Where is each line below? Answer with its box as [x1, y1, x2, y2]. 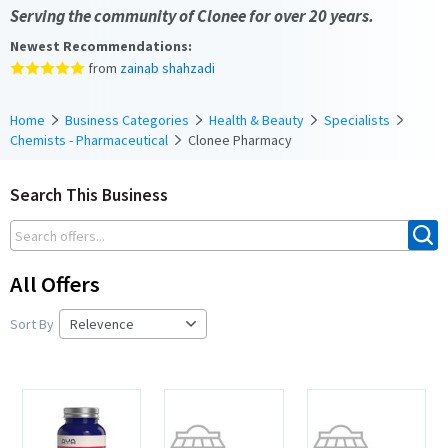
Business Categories [65, 110, 189, 129]
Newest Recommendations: [10, 36, 192, 55]
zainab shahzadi [120, 58, 215, 77]
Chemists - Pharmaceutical [10, 130, 168, 149]
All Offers [10, 269, 100, 298]
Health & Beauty [209, 110, 304, 129]
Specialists [324, 110, 390, 129]
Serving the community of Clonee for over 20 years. [10, 4, 374, 27]
